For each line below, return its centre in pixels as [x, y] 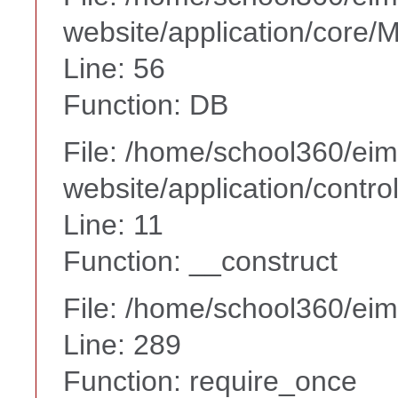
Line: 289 [122, 344]
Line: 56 [114, 68]
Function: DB [146, 104]
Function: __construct [200, 261]
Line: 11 [113, 224]
